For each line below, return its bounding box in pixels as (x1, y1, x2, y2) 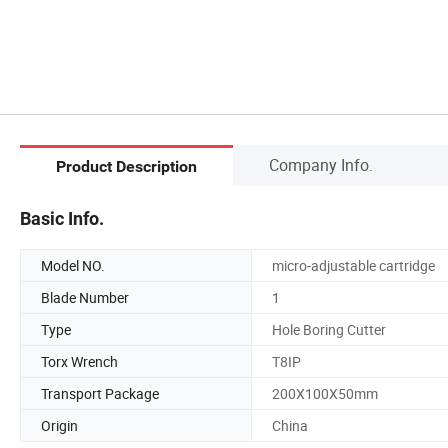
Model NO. (41, 255, 105, 275)
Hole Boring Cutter (272, 319, 386, 339)
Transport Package (41, 383, 159, 403)
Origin (41, 415, 78, 435)
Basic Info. (20, 207, 104, 229)
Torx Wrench (41, 351, 118, 371)
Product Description (56, 157, 197, 177)
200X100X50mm (272, 383, 378, 403)
